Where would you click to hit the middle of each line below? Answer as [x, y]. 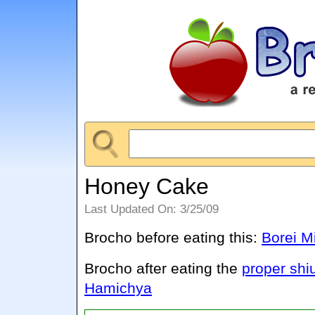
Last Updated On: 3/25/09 [152, 209]
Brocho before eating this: [173, 237]
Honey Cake [147, 186]
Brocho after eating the [163, 268]
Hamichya [118, 288]
